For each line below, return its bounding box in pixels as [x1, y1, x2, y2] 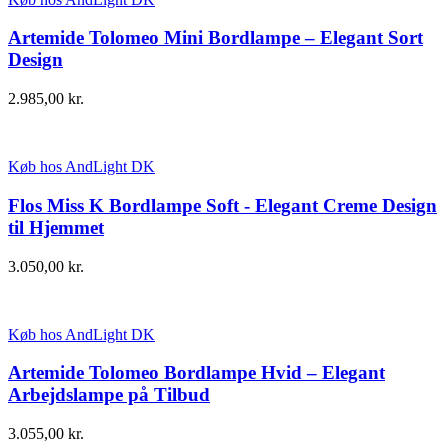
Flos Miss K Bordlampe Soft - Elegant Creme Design [8, 194, 437, 216]
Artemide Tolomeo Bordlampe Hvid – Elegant [8, 362, 385, 384]
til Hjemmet [8, 216, 104, 238]
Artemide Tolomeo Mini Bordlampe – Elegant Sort [8, 27, 423, 49]
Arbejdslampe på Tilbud [8, 384, 210, 406]
